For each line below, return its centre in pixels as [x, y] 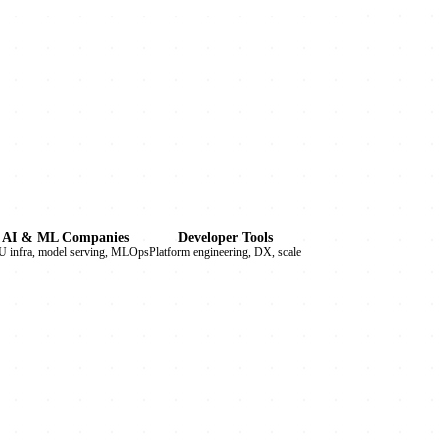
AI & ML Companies [66, 238]
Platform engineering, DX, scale [225, 252]
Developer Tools [225, 238]
